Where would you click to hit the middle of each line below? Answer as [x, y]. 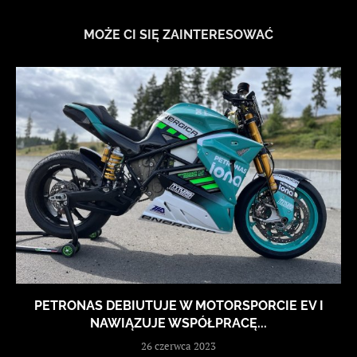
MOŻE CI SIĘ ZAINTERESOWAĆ [178, 35]
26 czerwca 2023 [178, 346]
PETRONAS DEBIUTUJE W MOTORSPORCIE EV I [178, 306]
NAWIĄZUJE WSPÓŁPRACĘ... [178, 324]
